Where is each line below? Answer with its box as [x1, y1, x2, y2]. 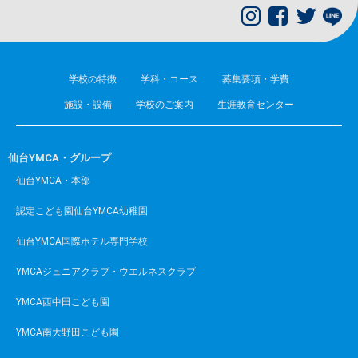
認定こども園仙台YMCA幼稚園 [16, 205, 148, 217]
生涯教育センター [217, 99, 294, 111]
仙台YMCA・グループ [8, 152, 111, 165]
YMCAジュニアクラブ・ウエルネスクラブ [16, 266, 196, 278]
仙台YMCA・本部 [16, 175, 90, 187]
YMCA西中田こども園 [16, 296, 109, 308]
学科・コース [141, 74, 198, 86]
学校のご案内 [136, 99, 193, 111]
